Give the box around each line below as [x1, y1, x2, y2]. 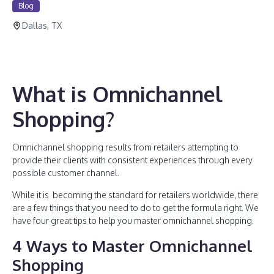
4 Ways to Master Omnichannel [12, 235, 253, 256]
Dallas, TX [22, 20, 62, 31]
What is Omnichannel [12, 81, 223, 107]
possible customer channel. [12, 168, 119, 178]
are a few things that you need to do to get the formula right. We [12, 202, 259, 213]
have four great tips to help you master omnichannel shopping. [12, 215, 254, 226]
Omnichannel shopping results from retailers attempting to [12, 142, 239, 152]
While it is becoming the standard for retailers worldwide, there [12, 190, 258, 200]
